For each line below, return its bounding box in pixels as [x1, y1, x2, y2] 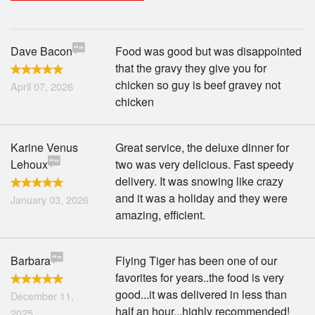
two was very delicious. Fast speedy [115, 156, 295, 172]
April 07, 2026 [11, 79, 73, 94]
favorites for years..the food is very [115, 269, 285, 285]
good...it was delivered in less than [115, 286, 288, 302]
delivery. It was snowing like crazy [115, 173, 284, 189]
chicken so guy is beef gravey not [115, 77, 281, 93]
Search [233, 2, 287, 17]
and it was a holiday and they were [115, 190, 288, 206]
